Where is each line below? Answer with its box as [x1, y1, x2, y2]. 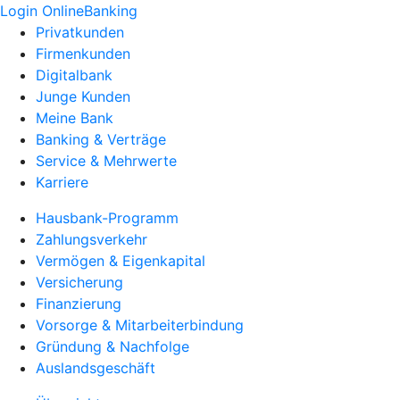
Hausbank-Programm [36, 209, 179, 227]
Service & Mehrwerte [36, 152, 177, 170]
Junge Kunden [36, 87, 130, 105]
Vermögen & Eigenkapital [36, 252, 205, 270]
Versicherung [36, 273, 123, 291]
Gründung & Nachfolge [36, 337, 189, 355]
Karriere [36, 173, 88, 191]
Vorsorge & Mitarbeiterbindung [36, 316, 244, 334]
